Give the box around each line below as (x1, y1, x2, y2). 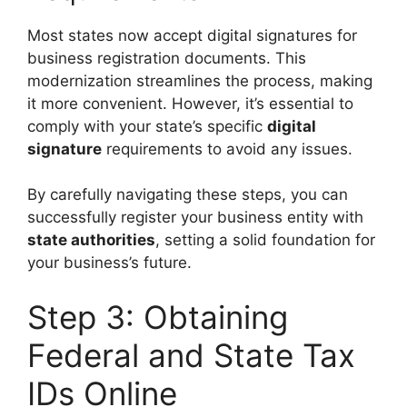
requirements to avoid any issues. (102, 139, 352, 158)
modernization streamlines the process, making (27, 71, 372, 90)
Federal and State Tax (27, 335, 355, 374)
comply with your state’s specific (27, 116, 267, 135)
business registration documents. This (27, 48, 306, 67)
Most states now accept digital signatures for (27, 25, 357, 45)
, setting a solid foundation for (155, 231, 375, 249)
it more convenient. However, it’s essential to (27, 94, 353, 113)
